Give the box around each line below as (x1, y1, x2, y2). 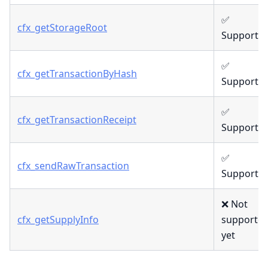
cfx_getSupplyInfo (17, 213, 99, 227)
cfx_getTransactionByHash (17, 67, 137, 81)
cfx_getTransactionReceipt (17, 113, 136, 127)
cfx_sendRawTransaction (17, 159, 129, 173)
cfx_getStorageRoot (17, 21, 107, 35)
